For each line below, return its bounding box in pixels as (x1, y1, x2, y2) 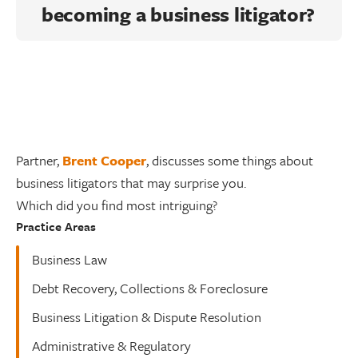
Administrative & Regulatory (32, 335, 191, 356)
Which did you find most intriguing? (16, 194, 217, 215)
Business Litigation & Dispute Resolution (32, 306, 261, 327)
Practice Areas (16, 217, 96, 235)
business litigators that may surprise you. (16, 172, 246, 193)
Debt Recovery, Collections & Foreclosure (32, 277, 268, 298)
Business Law (32, 249, 107, 269)
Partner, (16, 149, 62, 170)
